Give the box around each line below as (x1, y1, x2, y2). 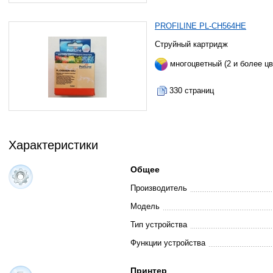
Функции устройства (130, 238, 205, 247)
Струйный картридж (155, 40, 229, 49)
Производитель (130, 183, 187, 193)
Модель (130, 202, 160, 211)
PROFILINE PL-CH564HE (155, 21, 247, 30)
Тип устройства (130, 220, 187, 229)
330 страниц (169, 86, 214, 95)
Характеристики (8, 138, 98, 152)
